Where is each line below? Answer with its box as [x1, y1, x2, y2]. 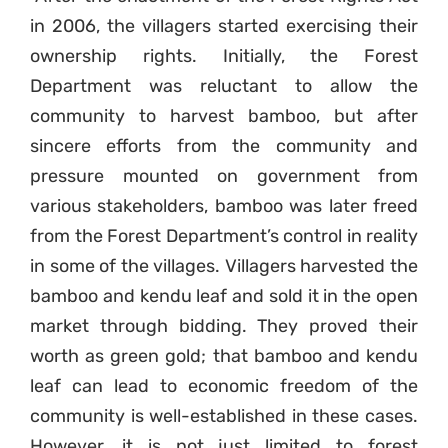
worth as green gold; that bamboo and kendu [30, 345, 418, 368]
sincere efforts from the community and [30, 135, 418, 158]
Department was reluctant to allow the [30, 75, 418, 98]
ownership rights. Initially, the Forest [30, 45, 418, 68]
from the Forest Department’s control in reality [30, 225, 418, 248]
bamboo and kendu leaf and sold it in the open [30, 285, 418, 308]
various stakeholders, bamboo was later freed [30, 195, 418, 218]
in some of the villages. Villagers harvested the [30, 255, 418, 278]
